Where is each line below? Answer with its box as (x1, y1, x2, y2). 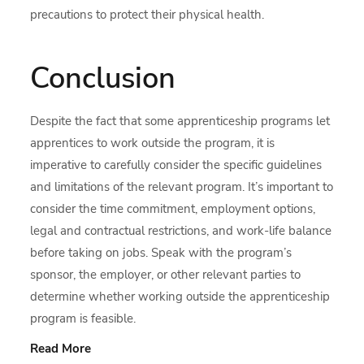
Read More (30, 340, 92, 357)
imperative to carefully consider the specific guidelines (30, 156, 323, 173)
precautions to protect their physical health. (30, 6, 265, 23)
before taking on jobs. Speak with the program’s (30, 244, 292, 261)
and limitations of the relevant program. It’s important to (30, 178, 334, 195)
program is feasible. (30, 310, 136, 327)
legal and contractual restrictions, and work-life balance (30, 222, 332, 239)
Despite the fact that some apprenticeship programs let (30, 112, 331, 129)
